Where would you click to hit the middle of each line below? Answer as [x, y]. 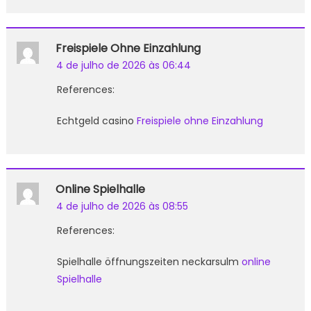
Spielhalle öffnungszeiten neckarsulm [149, 261]
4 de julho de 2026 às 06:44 [123, 65]
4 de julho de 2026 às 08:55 [122, 206]
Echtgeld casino [96, 120]
